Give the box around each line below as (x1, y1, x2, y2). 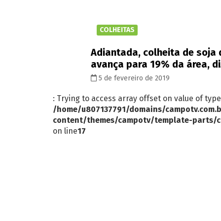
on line (53, 126, 77, 136)
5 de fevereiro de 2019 (97, 74, 170, 82)
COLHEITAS (100, 26, 135, 34)
